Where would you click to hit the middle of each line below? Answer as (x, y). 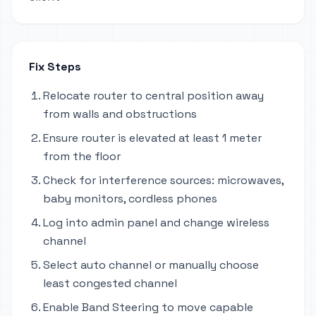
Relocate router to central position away (153, 96)
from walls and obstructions (120, 114)
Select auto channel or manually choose (151, 265)
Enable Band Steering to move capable (148, 307)
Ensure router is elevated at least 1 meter (152, 138)
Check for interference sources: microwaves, (163, 180)
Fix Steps (55, 67)
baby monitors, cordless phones (130, 199)
